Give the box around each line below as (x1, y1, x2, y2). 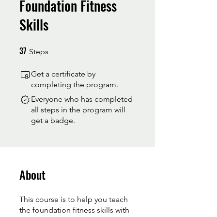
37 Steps (48, 46, 69, 51)
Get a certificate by (31, 69, 95, 78)
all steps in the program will (31, 105, 125, 114)
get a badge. (31, 116, 75, 125)
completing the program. (31, 80, 118, 89)
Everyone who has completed (31, 94, 133, 104)
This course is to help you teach (19, 195, 128, 204)
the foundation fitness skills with (19, 205, 129, 215)
